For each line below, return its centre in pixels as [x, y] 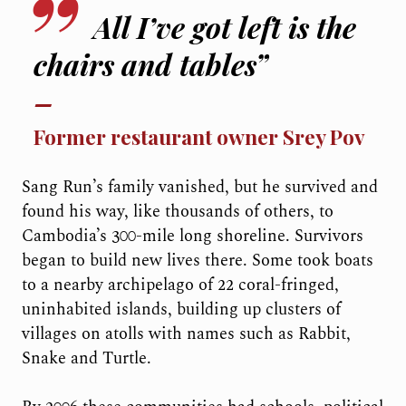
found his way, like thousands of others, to [177, 212]
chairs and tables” [151, 64]
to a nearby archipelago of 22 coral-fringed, [180, 285]
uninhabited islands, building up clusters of [181, 310]
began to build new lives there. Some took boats [197, 261]
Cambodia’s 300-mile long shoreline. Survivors [192, 237]
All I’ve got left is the [225, 27]
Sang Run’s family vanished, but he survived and [199, 188]
